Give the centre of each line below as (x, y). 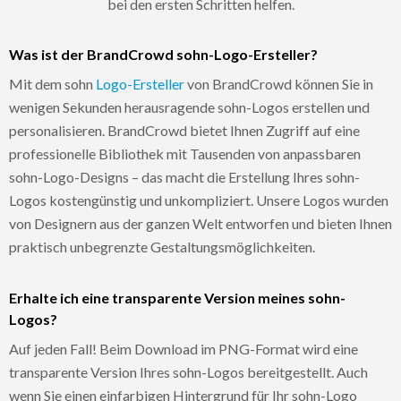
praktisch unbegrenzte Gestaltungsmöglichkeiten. (162, 246)
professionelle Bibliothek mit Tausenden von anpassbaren (185, 153)
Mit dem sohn (52, 83)
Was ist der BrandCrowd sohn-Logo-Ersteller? (163, 54)
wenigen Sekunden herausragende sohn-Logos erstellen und (189, 107)
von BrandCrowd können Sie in (279, 83)
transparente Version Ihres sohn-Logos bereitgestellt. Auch (188, 371)
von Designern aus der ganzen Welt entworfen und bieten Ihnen (200, 223)
